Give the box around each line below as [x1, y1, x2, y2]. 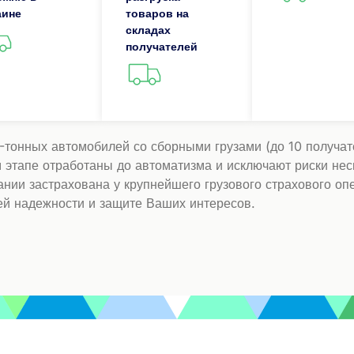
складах [126, 23, 171, 37]
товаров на [126, 6, 190, 21]
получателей [126, 40, 198, 54]
